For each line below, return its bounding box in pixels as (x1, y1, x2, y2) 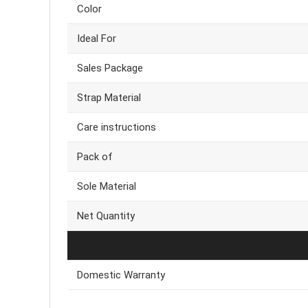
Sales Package (77, 62, 143, 75)
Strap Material (77, 91, 141, 104)
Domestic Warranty (77, 269, 165, 282)
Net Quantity (77, 210, 135, 223)
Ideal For (77, 32, 116, 45)
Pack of (77, 151, 113, 164)
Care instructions (77, 121, 156, 134)
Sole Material (77, 180, 136, 193)
